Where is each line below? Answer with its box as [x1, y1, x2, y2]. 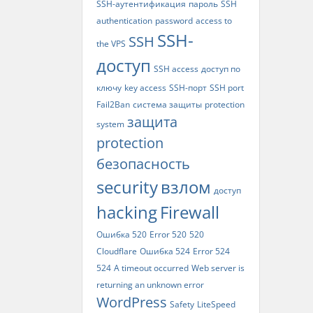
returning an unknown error [96, 279, 204, 291]
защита [127, 112, 177, 131]
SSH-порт [169, 82, 207, 94]
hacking [96, 201, 157, 224]
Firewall [160, 201, 219, 224]
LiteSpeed [197, 298, 235, 310]
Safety [170, 298, 194, 310]
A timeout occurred [114, 262, 189, 274]
